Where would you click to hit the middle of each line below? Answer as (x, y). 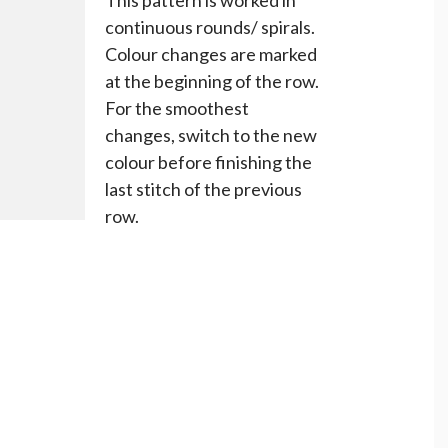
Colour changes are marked (211, 53)
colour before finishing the (208, 161)
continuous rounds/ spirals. (210, 26)
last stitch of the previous (203, 188)
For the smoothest (177, 107)
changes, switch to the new (211, 134)
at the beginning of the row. (212, 80)
